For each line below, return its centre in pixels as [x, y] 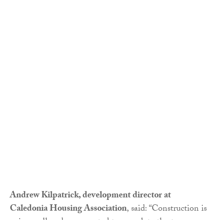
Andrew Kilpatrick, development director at [90, 196]
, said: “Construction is [167, 209]
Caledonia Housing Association [68, 209]
